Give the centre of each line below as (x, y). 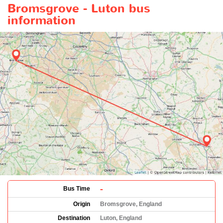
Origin (82, 204)
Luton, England (121, 218)
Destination (74, 218)
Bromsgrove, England (131, 204)
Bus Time (77, 188)
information (42, 20)
